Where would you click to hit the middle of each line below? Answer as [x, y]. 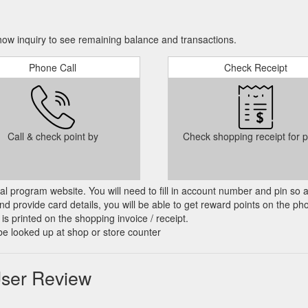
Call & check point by [53, 136]
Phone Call [53, 67]
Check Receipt [255, 67]
